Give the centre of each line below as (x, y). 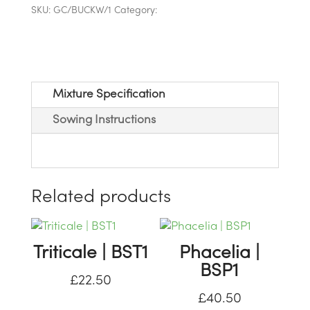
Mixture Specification (109, 95)
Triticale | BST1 (90, 254)
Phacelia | (220, 254)
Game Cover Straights (209, 11)
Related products (101, 198)
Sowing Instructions (104, 120)
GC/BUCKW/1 (82, 11)
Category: (137, 11)
